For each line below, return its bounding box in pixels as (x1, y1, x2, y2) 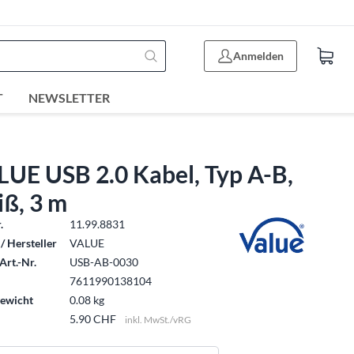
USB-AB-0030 (70, 255, 139, 269)
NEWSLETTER (28, 89, 110, 105)
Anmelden (233, 49, 284, 62)
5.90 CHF (70, 312, 119, 326)
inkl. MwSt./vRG (125, 314, 192, 326)
